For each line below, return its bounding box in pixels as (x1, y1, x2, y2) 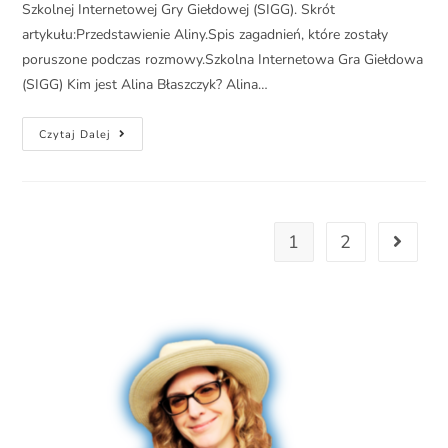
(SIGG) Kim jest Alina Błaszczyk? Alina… (22, 75, 269, 95)
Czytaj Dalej (39, 127, 112, 143)
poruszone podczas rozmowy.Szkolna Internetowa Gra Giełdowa (22, 50, 424, 70)
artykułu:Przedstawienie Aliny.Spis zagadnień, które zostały (22, 25, 389, 45)
